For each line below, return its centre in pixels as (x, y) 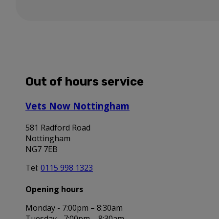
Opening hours (55, 189)
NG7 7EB (42, 149)
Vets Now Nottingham (77, 106)
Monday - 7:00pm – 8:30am (74, 208)
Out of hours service (85, 81)
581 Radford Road (58, 127)
